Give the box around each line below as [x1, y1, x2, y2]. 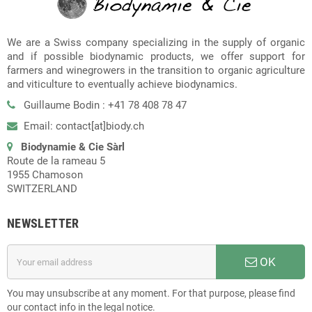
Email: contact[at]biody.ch [21, 120, 144, 132]
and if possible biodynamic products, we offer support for [7, 50, 305, 63]
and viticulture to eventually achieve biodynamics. [7, 78, 237, 91]
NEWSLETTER [7, 216, 79, 231]
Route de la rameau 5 [7, 155, 105, 167]
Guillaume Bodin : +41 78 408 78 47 [21, 99, 187, 111]
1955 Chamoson [7, 169, 83, 181]
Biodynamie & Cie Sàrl [21, 141, 125, 153]
